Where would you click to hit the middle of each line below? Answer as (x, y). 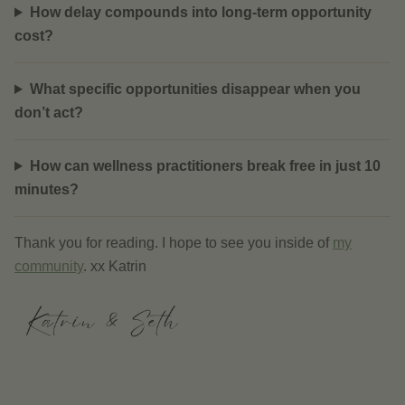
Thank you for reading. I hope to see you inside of (172, 243)
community (49, 266)
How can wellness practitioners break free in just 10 (205, 166)
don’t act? (49, 113)
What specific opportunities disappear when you (195, 89)
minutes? (47, 189)
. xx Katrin (115, 266)
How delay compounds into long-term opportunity (200, 12)
